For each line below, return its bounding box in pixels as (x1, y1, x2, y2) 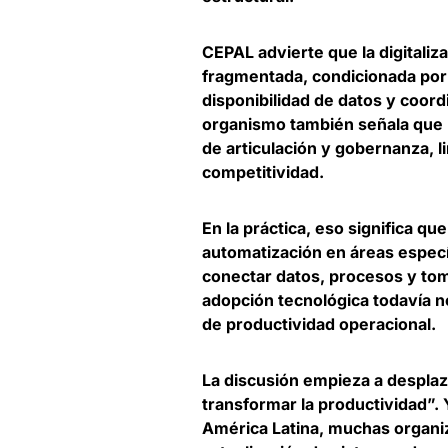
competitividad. (202, 162, 324, 183)
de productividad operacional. (202, 314, 436, 335)
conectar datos (202, 266, 320, 287)
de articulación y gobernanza (202, 138, 429, 159)
